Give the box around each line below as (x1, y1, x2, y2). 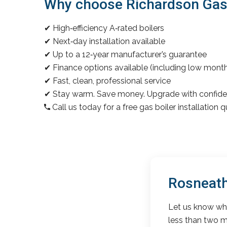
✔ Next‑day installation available (44, 36, 165, 46)
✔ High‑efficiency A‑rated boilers (44, 23, 164, 33)
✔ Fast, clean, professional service (44, 75, 171, 86)
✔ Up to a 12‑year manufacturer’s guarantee (44, 49, 207, 59)
